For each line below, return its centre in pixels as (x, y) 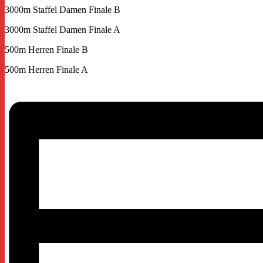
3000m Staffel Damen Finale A (63, 29)
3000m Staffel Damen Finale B (63, 9)
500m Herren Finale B (46, 49)
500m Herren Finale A (46, 69)
